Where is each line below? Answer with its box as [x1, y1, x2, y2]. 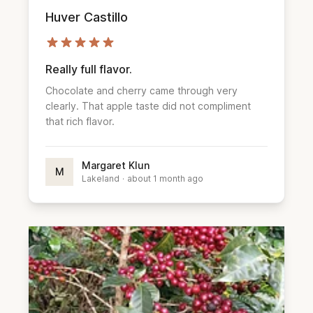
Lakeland [82, 173, 119, 184]
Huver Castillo [45, 10, 128, 25]
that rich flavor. [45, 115, 115, 128]
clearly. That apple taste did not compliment [45, 100, 251, 112]
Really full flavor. [45, 62, 132, 77]
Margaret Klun [82, 159, 150, 172]
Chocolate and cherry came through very [45, 85, 238, 97]
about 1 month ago [127, 173, 203, 184]
